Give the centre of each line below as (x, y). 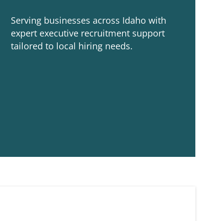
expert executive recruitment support (88, 33)
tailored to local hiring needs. (72, 46)
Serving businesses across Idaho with (89, 20)
